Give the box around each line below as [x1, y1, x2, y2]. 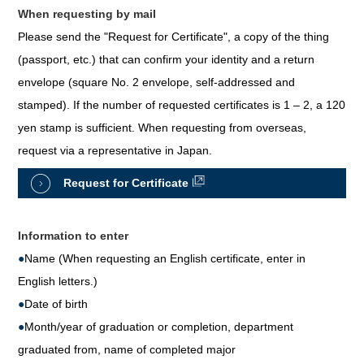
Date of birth [24, 297, 89, 310]
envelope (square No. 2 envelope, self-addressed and [18, 76, 296, 89]
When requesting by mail [18, 7, 157, 20]
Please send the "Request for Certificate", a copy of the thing [18, 30, 330, 43]
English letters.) [18, 275, 98, 288]
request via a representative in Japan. [18, 144, 213, 157]
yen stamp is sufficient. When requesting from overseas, [18, 121, 307, 134]
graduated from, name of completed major [18, 343, 236, 356]
